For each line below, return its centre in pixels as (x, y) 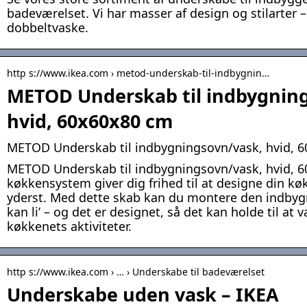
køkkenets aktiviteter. (69, 226)
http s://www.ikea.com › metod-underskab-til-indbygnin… (138, 73)
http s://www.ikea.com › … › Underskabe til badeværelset (136, 272)
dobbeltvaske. (48, 28)
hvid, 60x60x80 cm (90, 121)
